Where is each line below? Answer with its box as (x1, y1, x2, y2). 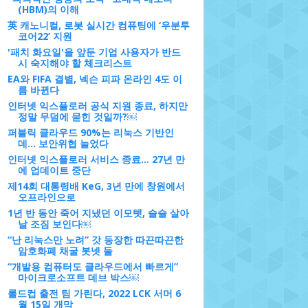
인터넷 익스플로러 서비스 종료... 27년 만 (7, 153, 185, 166)
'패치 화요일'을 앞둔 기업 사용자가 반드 (7, 45, 181, 58)
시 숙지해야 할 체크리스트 (17, 56, 132, 69)
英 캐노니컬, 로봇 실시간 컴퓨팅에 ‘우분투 (7, 19, 190, 32)
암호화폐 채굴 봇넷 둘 (17, 244, 113, 257)
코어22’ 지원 (17, 30, 72, 43)
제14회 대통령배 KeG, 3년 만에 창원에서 (7, 179, 185, 192)
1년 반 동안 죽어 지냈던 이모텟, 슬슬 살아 (7, 206, 189, 219)
